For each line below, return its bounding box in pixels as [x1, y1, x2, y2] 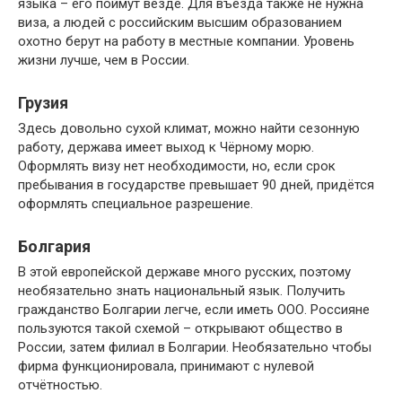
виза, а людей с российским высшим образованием [18, 14, 342, 31]
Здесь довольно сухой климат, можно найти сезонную [18, 120, 360, 137]
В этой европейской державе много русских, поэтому [18, 264, 351, 281]
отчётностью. [18, 377, 102, 394]
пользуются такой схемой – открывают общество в [18, 320, 343, 337]
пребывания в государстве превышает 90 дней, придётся [18, 177, 374, 194]
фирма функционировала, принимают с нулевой [18, 358, 314, 375]
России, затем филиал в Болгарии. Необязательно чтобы [18, 339, 371, 356]
